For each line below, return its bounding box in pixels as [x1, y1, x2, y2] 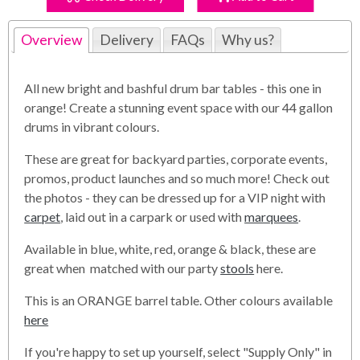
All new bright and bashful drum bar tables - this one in [24, 80, 322, 96]
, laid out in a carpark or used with [60, 208, 245, 224]
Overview [21, 31, 83, 48]
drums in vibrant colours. [24, 118, 160, 134]
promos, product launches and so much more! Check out [24, 170, 330, 186]
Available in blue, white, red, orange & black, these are [24, 240, 317, 256]
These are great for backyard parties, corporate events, [24, 150, 328, 166]
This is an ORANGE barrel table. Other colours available [24, 292, 333, 308]
